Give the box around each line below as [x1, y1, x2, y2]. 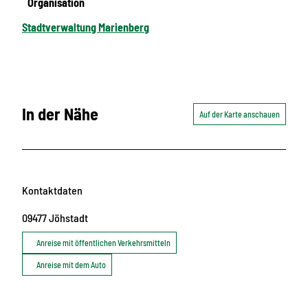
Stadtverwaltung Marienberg [22, 21, 149, 34]
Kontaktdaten [22, 183, 82, 197]
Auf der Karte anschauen [199, 109, 280, 120]
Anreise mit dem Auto [36, 259, 106, 269]
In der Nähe [22, 104, 98, 124]
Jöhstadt [49, 210, 88, 224]
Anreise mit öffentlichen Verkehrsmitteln [36, 237, 170, 247]
